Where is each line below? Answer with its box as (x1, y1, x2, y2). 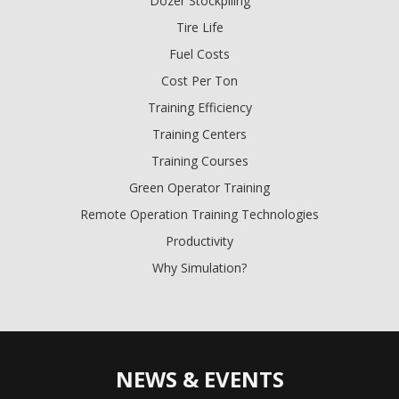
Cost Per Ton (161, 72, 238, 90)
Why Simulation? (152, 259, 247, 277)
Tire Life (175, 19, 224, 37)
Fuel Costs (169, 45, 230, 63)
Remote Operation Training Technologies (80, 206, 319, 224)
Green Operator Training (129, 179, 270, 197)
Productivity (166, 232, 233, 250)
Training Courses (151, 152, 248, 170)
